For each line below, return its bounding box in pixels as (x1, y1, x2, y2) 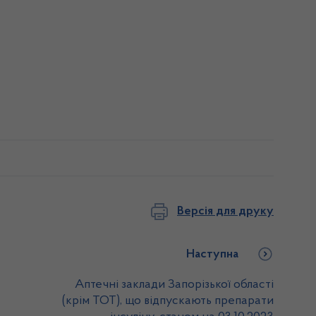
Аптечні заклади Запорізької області (75, 279, 274, 291)
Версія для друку (177, 205, 274, 218)
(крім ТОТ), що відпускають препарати (62, 295, 274, 308)
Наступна (186, 248, 238, 261)
